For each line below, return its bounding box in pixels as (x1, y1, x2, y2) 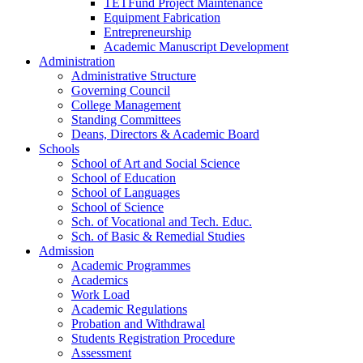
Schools (39, 142, 79, 156)
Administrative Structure (71, 69, 196, 83)
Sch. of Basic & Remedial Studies (71, 229, 245, 243)
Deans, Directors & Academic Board (71, 127, 259, 141)
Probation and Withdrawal (71, 317, 205, 331)
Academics (71, 273, 128, 287)
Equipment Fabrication (104, 11, 220, 24)
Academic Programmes (71, 258, 190, 272)
